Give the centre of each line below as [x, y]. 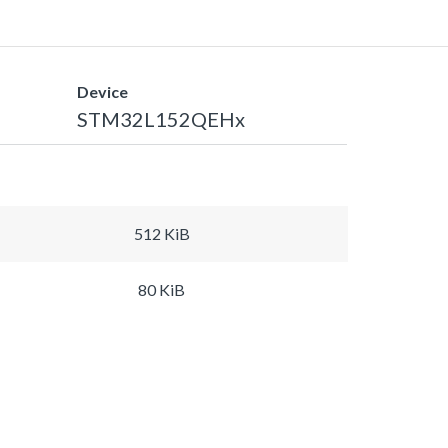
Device [102, 91]
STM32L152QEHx [161, 118]
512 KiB [161, 233]
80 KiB [161, 289]
